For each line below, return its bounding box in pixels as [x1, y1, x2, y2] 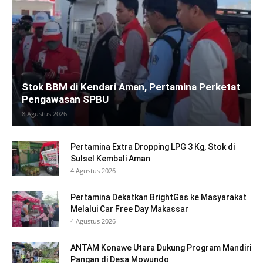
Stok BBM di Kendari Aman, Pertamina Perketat [22, 80, 240, 93]
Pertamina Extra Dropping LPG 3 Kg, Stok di [70, 141, 235, 151]
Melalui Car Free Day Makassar [70, 204, 188, 214]
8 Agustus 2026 [22, 109, 67, 118]
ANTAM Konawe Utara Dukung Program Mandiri [70, 242, 251, 252]
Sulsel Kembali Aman [70, 153, 150, 163]
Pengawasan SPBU [22, 93, 109, 105]
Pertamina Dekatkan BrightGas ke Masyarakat [70, 192, 247, 202]
